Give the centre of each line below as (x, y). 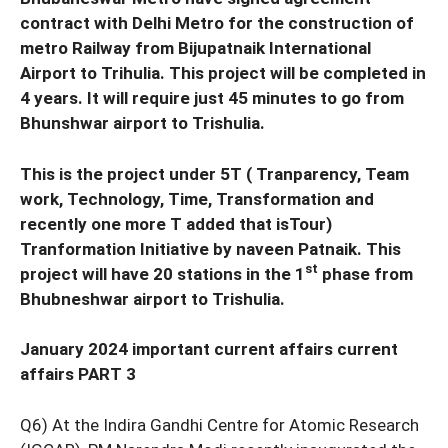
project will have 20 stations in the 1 (162, 273)
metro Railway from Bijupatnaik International (195, 48)
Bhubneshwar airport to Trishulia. (152, 298)
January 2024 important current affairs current (209, 349)
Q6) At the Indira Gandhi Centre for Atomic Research (219, 424)
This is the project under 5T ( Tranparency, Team (214, 173)
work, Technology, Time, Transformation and (197, 198)
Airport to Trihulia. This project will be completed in (223, 73)
